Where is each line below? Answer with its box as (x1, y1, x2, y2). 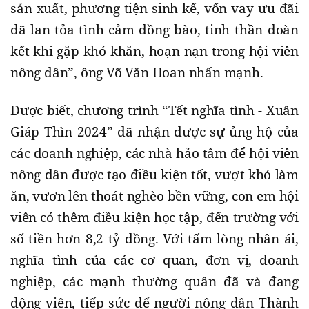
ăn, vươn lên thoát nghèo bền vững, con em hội (10, 186, 299, 205)
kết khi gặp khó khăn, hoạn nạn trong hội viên (10, 41, 299, 60)
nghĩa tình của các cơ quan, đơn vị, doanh (10, 250, 299, 269)
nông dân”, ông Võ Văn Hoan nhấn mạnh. (10, 63, 263, 81)
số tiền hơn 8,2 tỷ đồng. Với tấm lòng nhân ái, (10, 229, 299, 248)
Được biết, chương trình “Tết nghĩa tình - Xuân (10, 101, 299, 119)
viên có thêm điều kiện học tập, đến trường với (10, 208, 299, 226)
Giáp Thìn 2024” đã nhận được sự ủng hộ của (10, 122, 299, 141)
